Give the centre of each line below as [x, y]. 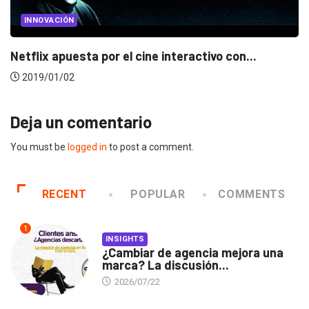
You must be [39, 147]
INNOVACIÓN [49, 21]
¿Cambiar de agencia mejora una [192, 253]
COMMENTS [252, 195]
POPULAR [158, 195]
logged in [87, 147]
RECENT [64, 195]
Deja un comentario [81, 122]
